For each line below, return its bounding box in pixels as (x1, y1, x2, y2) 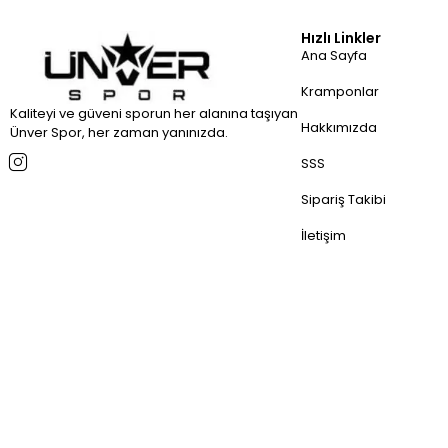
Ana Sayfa (301, 45, 368, 65)
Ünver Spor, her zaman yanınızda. (10, 122, 228, 142)
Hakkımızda (301, 117, 378, 137)
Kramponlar (301, 81, 380, 101)
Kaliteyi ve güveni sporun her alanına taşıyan (10, 103, 298, 123)
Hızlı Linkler (301, 27, 382, 48)
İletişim (301, 225, 347, 245)
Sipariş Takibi (301, 189, 387, 209)
